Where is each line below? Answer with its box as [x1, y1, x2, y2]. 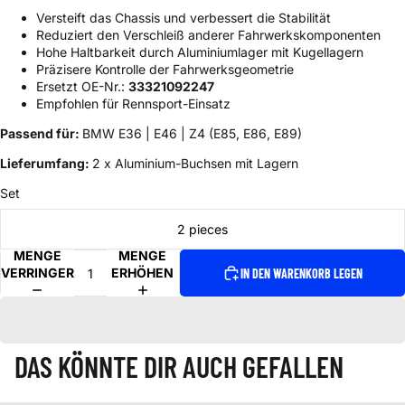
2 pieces [177, 221, 228, 238]
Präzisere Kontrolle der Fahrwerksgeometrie [36, 61, 294, 78]
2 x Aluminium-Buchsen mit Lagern [92, 155, 298, 172]
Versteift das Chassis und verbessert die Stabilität [36, 10, 331, 26]
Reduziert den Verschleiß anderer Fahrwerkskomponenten [36, 27, 381, 43]
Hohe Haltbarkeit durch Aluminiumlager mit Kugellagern [36, 44, 363, 61]
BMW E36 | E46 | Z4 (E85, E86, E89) [82, 126, 302, 142]
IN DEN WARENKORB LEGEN [240, 265, 363, 281]
